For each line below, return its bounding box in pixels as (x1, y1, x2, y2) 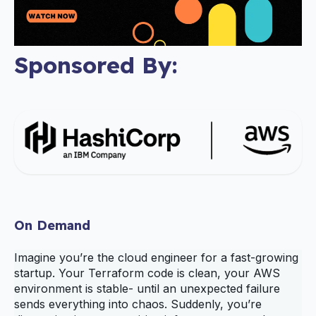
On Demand (14, 217, 90, 233)
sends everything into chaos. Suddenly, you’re (14, 296, 262, 311)
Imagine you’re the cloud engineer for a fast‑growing (14, 250, 298, 265)
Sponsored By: (14, 50, 178, 79)
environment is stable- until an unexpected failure (14, 281, 280, 296)
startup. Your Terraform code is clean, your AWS (14, 265, 280, 280)
